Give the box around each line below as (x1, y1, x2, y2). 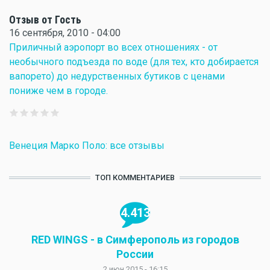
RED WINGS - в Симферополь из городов (31, 233, 239, 246)
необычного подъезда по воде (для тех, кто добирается (9, 56, 259, 67)
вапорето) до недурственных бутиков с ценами (9, 71, 225, 82)
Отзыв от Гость (9, 14, 81, 26)
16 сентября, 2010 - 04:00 (9, 27, 121, 39)
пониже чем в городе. (9, 85, 108, 96)
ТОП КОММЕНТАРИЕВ (95, 173, 175, 182)
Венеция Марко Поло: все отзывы (9, 140, 165, 151)
